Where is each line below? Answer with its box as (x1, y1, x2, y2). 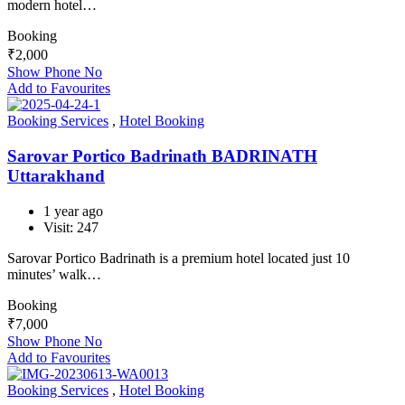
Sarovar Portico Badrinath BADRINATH (7, 146, 317, 166)
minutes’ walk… (7, 266, 101, 282)
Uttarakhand (7, 166, 105, 186)
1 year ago (43, 202, 103, 219)
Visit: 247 (43, 219, 99, 235)
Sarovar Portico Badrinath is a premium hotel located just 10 (7, 250, 350, 266)
